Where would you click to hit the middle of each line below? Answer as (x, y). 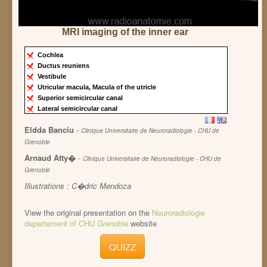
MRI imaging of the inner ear (125, 32)
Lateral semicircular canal (79, 109)
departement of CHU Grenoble (76, 223)
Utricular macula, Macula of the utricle (98, 87)
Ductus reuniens (64, 66)
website (142, 223)
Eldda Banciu (50, 130)
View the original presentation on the (88, 213)
